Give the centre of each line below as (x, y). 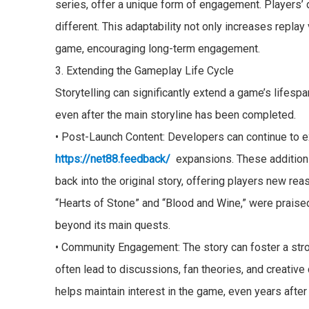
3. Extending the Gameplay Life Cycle (145, 71)
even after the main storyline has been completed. (176, 115)
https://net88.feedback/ (113, 159)
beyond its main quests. (113, 226)
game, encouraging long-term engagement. (158, 49)
